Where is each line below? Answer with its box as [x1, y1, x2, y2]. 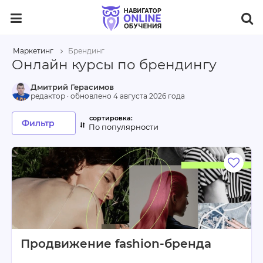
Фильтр [22, 118, 55, 129]
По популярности [89, 122, 159, 131]
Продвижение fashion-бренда [21, 237, 211, 251]
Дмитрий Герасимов [31, 82, 114, 92]
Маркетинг [13, 46, 53, 55]
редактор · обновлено [31, 92, 113, 100]
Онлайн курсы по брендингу [12, 56, 217, 73]
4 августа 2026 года [113, 92, 185, 100]
